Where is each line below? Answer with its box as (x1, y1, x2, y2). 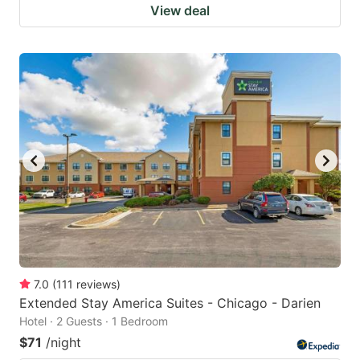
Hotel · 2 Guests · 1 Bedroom (19, 314, 168, 329)
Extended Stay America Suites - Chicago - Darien (19, 295, 321, 312)
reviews (76, 277, 117, 292)
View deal (150, 2, 210, 19)
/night (46, 334, 81, 351)
